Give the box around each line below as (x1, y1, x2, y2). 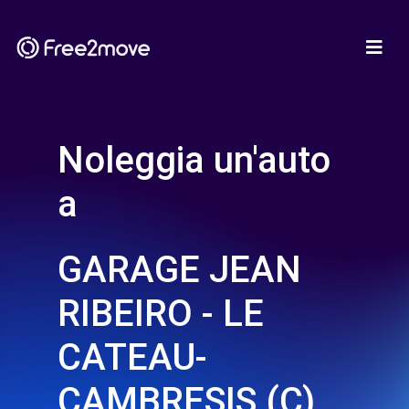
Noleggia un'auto (58, 139, 330, 182)
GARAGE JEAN (58, 248, 301, 291)
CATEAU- (58, 336, 207, 379)
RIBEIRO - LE (58, 292, 264, 335)
